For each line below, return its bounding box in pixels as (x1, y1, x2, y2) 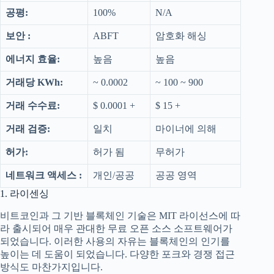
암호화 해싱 (155, 31, 207, 42)
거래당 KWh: (6, 77, 63, 88)
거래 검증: (6, 124, 50, 135)
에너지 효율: (6, 54, 60, 65)
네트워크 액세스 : (6, 170, 82, 181)
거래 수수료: (6, 100, 60, 111)
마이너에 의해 (155, 124, 217, 135)
